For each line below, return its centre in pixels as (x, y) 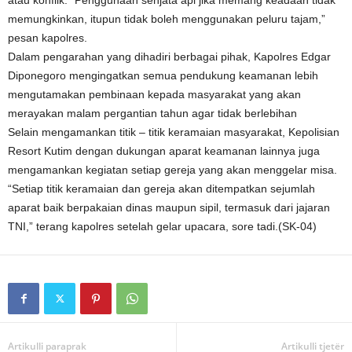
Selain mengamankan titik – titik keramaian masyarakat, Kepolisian (174, 132)
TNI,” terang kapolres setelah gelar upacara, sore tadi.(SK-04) (162, 226)
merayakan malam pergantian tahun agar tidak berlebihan (152, 113)
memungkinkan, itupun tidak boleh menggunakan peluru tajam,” (167, 19)
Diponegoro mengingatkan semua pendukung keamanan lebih (163, 75)
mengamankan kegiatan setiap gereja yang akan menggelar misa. (172, 170)
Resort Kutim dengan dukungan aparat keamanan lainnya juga (164, 151)
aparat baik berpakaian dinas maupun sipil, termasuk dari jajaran (169, 207)
